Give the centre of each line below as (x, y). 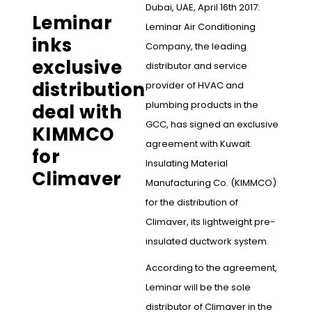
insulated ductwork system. (207, 242)
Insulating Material (186, 164)
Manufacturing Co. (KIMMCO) (211, 183)
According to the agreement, (211, 268)
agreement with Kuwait (197, 144)
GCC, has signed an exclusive (212, 125)
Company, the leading (196, 47)
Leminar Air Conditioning (200, 27)
